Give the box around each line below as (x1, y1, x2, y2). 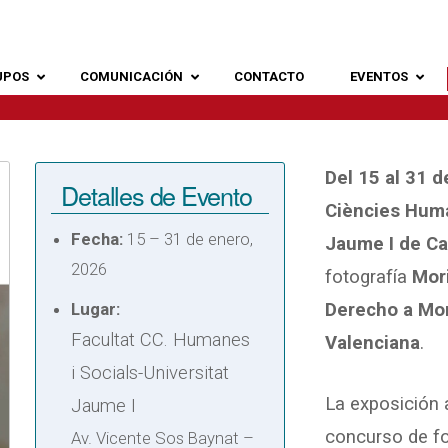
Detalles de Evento (61, 177, 252, 213)
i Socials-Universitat (71, 362, 230, 384)
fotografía (325, 266, 413, 288)
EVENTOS (350, 69, 409, 84)
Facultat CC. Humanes (71, 329, 251, 351)
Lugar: (71, 299, 121, 319)
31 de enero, (164, 229, 254, 249)
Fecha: (71, 229, 124, 249)
